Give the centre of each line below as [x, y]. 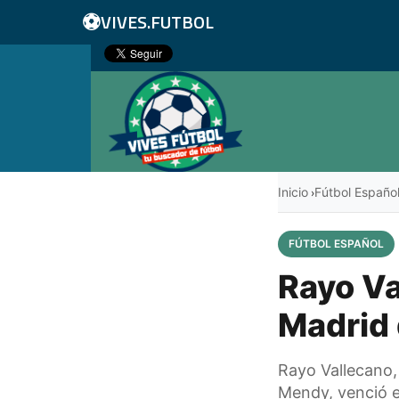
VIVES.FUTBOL [157, 22]
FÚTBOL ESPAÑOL [336, 243]
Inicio [293, 191]
